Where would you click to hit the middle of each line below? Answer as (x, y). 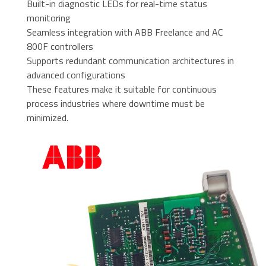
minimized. (47, 118)
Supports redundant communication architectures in (130, 61)
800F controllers (60, 47)
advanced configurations (76, 75)
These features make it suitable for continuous (121, 89)
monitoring (48, 18)
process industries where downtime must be (115, 104)
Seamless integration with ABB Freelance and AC (124, 32)
